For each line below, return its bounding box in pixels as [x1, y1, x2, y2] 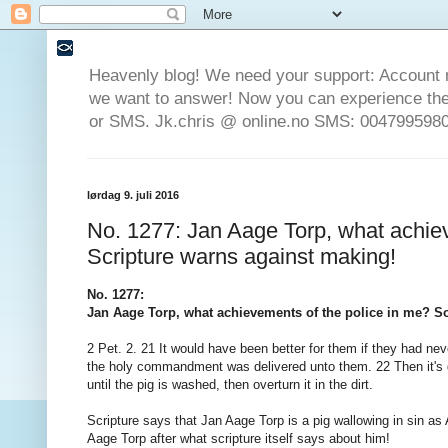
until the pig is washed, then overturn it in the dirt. [87, 377, 373, 393]
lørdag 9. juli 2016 [87, 189, 179, 202]
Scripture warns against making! [87, 243, 396, 269]
